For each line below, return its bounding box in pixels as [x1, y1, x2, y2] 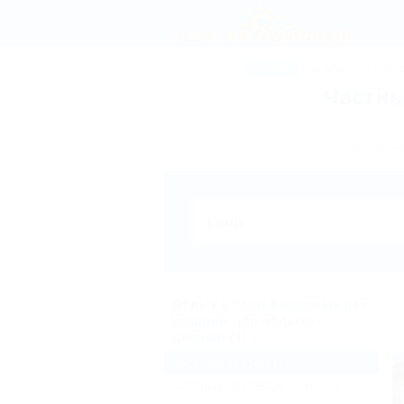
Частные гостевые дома [171, 377, 320, 394]
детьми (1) [171, 328, 246, 345]
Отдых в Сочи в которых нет [171, 296, 368, 313]
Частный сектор [171, 353, 270, 371]
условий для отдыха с [171, 312, 325, 329]
